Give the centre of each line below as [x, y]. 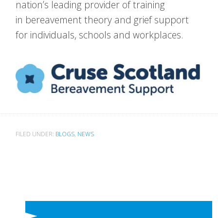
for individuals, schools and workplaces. [100, 35]
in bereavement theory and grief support [102, 20]
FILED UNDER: [36, 134]
